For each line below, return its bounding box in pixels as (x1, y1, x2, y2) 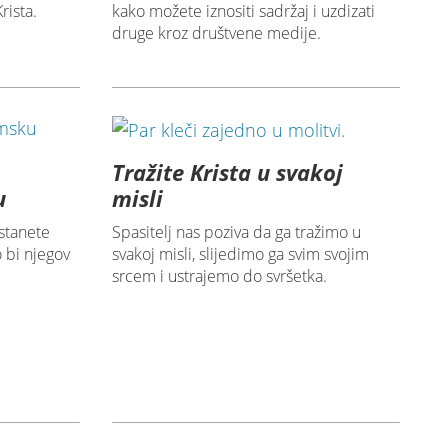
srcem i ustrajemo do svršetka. (111, 265, 327, 288)
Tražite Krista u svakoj (111, 157, 343, 188)
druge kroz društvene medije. (111, 22, 321, 45)
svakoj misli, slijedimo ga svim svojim (111, 243, 369, 266)
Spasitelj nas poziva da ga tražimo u (111, 221, 361, 244)
